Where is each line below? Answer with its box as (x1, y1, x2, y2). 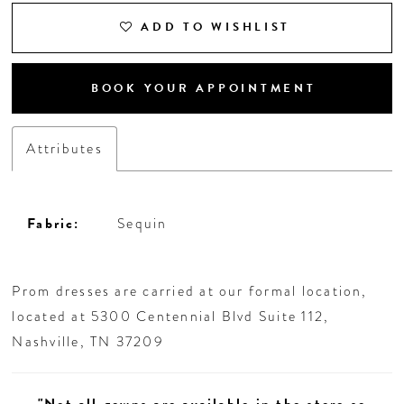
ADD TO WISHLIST (141, 18, 291, 37)
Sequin (117, 212, 168, 234)
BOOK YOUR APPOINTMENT (90, 78, 317, 97)
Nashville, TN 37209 (12, 331, 164, 353)
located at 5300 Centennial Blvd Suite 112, (12, 306, 330, 327)
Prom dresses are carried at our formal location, (12, 280, 368, 302)
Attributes (26, 138, 103, 160)
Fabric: (27, 212, 80, 234)
